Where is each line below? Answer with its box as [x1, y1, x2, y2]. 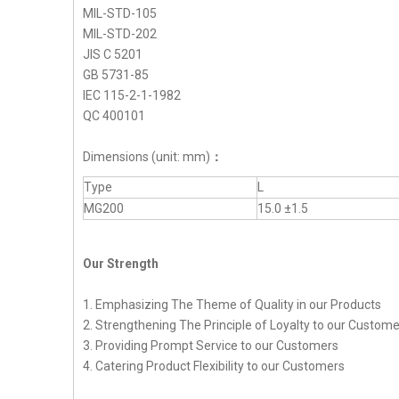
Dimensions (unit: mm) [83, 150, 210, 164]
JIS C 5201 [83, 47, 142, 61]
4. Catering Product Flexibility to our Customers [83, 359, 345, 373]
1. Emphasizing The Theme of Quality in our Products [83, 297, 381, 312]
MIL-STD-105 [83, 6, 157, 20]
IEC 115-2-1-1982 [83, 88, 181, 102]
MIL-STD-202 [83, 27, 157, 41]
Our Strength [83, 256, 159, 271]
